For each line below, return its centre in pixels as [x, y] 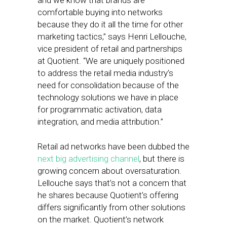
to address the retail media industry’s [105, 73]
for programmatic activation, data [100, 109]
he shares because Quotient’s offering [108, 195]
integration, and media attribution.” [100, 122]
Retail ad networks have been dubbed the [113, 146]
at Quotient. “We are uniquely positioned [111, 61]
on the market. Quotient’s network [101, 219]
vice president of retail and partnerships [110, 49]
